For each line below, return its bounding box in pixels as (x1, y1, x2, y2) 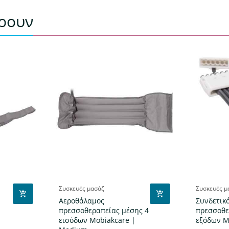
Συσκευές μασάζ (58, 184, 104, 193)
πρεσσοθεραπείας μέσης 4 (58, 205, 149, 216)
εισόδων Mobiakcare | (58, 215, 135, 225)
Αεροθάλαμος (58, 196, 104, 206)
